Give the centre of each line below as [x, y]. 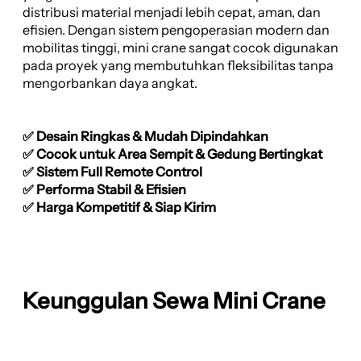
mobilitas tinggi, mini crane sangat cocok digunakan [180, 47]
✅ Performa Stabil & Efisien [104, 189]
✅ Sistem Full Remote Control [112, 171]
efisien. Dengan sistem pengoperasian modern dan [176, 29]
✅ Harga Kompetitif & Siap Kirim [119, 207]
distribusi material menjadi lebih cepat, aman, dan [172, 12]
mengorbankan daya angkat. [110, 83]
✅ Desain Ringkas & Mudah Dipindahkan [145, 136]
